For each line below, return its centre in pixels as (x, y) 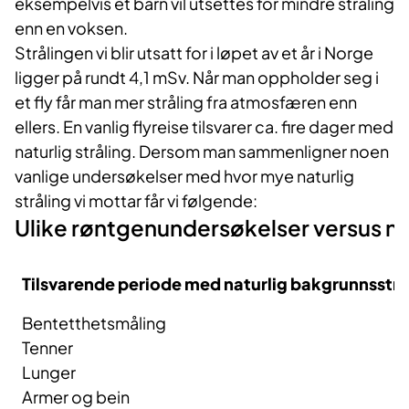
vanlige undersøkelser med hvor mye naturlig (184, 176)
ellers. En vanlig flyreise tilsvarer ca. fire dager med (204, 127)
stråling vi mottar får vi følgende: (136, 201)
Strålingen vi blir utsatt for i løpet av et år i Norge (194, 53)
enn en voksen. (71, 28)
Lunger (49, 372)
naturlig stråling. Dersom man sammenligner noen (202, 152)
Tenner (47, 348)
